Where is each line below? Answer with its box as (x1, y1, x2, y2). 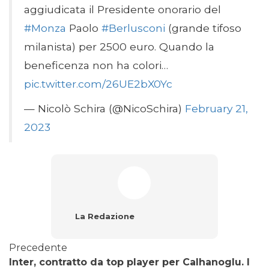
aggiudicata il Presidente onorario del (24, 3, 221, 16)
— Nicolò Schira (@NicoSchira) (24, 102, 185, 115)
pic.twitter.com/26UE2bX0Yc (24, 77, 172, 91)
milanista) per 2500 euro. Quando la (24, 40, 214, 53)
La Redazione (74, 211, 134, 222)
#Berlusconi (101, 22, 165, 35)
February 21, (185, 102, 248, 115)
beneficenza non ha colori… (24, 59, 168, 72)
